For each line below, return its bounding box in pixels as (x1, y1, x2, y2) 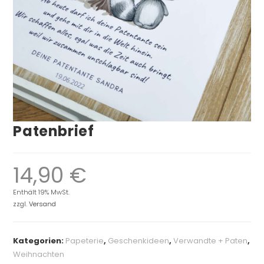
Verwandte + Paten (173, 235, 248, 246)
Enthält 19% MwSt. (13, 187, 70, 197)
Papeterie (65, 235, 104, 246)
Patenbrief (13, 121, 94, 141)
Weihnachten (13, 248, 65, 260)
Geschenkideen (108, 235, 170, 246)
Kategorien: (13, 235, 66, 246)
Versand (29, 199, 57, 209)
